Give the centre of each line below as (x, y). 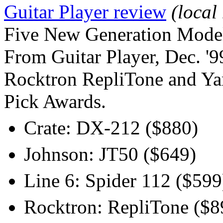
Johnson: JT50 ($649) (110, 154)
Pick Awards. (55, 101)
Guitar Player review (85, 12)
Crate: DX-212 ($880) (111, 128)
